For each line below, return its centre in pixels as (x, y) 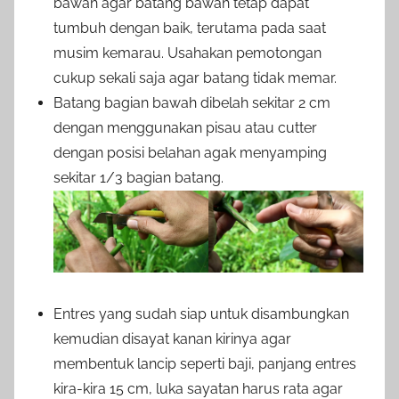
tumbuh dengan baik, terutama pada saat (190, 28)
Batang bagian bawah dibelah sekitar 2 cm (192, 102)
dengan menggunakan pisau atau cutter (185, 127)
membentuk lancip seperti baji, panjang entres (205, 364)
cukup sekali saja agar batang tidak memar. (195, 77)
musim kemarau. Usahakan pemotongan (187, 53)
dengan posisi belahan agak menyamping (190, 152)
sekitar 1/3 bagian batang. (138, 177)
